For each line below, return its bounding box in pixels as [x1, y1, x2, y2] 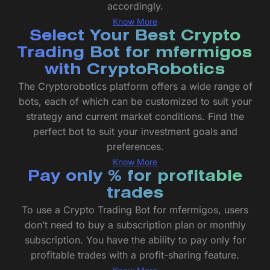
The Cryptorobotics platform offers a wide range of [17, 80, 253, 93]
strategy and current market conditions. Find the [26, 110, 244, 123]
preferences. [106, 140, 164, 153]
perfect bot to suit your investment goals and [33, 125, 237, 138]
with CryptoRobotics [45, 64, 225, 78]
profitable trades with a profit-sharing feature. [31, 249, 239, 262]
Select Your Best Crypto [30, 30, 240, 44]
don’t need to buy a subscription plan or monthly [24, 219, 246, 231]
